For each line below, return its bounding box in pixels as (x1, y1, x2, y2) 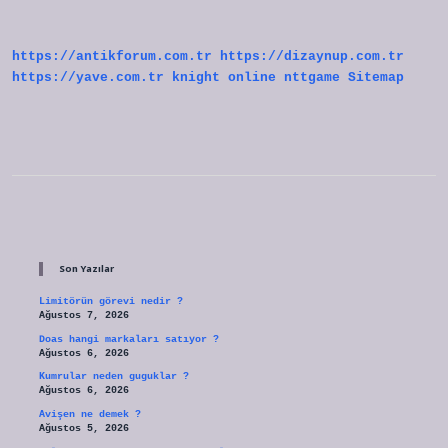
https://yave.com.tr (12, 70, 164, 86)
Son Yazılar (58, 262, 114, 276)
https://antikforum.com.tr (12, 49, 212, 65)
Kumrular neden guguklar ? (38, 371, 189, 383)
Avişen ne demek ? (38, 409, 141, 421)
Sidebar (37, 212, 146, 252)
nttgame (284, 70, 340, 86)
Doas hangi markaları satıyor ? (38, 333, 219, 345)
